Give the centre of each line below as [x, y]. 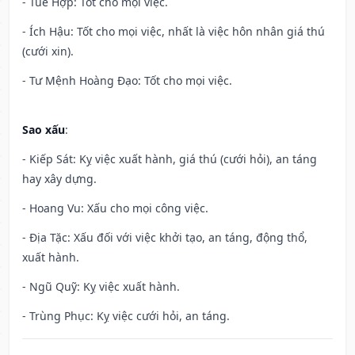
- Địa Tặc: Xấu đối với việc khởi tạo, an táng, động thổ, [165, 238]
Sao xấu [44, 130]
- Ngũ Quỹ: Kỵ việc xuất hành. [101, 287]
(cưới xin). [48, 52]
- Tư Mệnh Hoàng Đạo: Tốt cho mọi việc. [127, 81]
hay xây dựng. [59, 179]
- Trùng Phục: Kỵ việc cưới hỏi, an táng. [126, 316]
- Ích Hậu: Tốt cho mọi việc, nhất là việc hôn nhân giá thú [174, 32]
